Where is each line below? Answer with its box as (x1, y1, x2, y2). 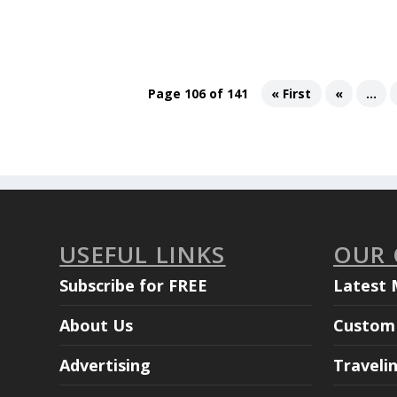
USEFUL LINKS (59, 237, 226, 270)
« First (271, 85, 312, 103)
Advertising (59, 354, 152, 376)
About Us (59, 314, 134, 336)
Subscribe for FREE (59, 274, 208, 296)
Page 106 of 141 (147, 85, 248, 103)
